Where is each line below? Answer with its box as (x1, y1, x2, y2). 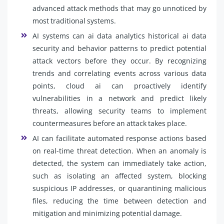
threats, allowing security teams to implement (32, 106, 206, 116)
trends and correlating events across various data (32, 68, 206, 78)
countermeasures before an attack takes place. (32, 118, 187, 128)
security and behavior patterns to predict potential (32, 43, 206, 53)
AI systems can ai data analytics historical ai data (32, 31, 206, 41)
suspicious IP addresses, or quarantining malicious (32, 183, 206, 193)
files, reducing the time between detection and (32, 196, 206, 206)
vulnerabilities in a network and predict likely (32, 93, 206, 103)
